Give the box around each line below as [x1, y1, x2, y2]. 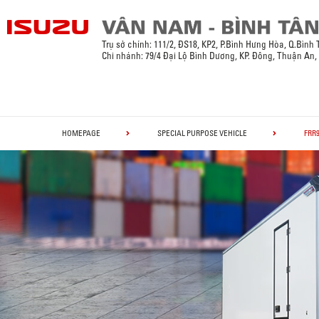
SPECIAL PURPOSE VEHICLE [157, 128, 247, 138]
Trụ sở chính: [102, 38, 152, 50]
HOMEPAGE [62, 128, 100, 138]
